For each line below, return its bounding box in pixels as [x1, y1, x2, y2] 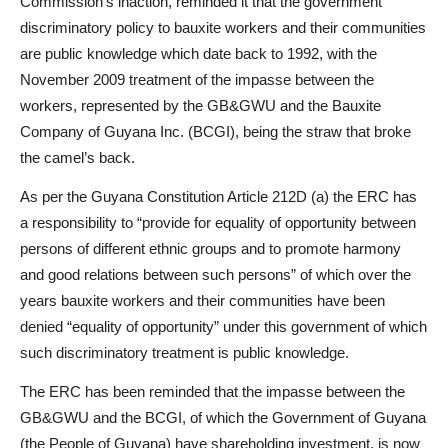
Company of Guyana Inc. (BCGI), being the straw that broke [20, 122, 411, 140]
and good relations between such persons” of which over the [20, 265, 411, 283]
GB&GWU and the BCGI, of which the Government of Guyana [20, 409, 426, 427]
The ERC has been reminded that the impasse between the [20, 383, 405, 401]
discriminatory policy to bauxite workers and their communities [20, 18, 426, 36]
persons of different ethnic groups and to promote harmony [20, 239, 401, 257]
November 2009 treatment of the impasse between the [20, 70, 374, 88]
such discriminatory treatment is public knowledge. [20, 343, 349, 361]
